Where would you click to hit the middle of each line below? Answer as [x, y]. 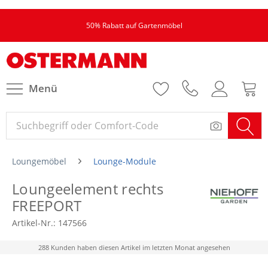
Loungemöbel [39, 161]
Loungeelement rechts [88, 189]
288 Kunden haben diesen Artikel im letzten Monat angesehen [134, 247]
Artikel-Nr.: [35, 223]
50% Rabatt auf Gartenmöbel [134, 25]
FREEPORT [47, 205]
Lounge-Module [125, 161]
